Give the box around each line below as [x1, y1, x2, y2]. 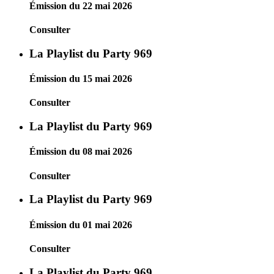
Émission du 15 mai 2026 [29, 73, 132, 84]
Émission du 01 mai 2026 [29, 219, 132, 230]
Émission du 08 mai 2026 [29, 146, 132, 157]
